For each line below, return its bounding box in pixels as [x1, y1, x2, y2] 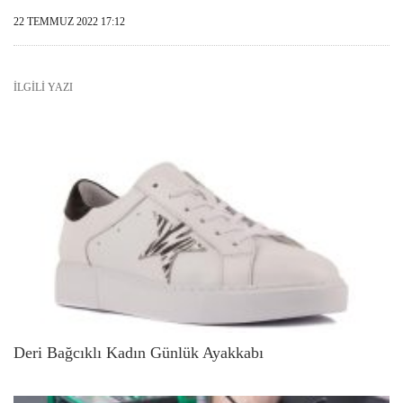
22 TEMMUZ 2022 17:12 [13, 15, 125, 29]
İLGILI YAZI [13, 81, 73, 94]
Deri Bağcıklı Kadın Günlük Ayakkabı [13, 343, 264, 362]
